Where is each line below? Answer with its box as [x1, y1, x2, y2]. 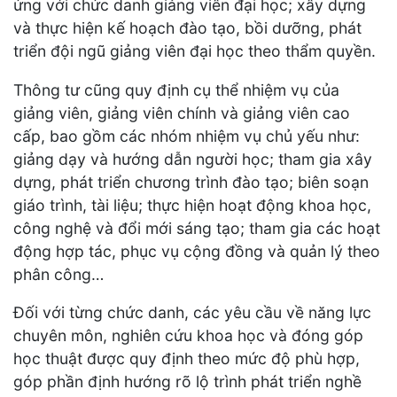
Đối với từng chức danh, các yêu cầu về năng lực [13, 303, 371, 323]
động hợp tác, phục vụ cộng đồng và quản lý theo [13, 241, 380, 261]
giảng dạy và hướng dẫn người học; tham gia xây [13, 149, 372, 168]
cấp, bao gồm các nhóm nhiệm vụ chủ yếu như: [13, 126, 360, 145]
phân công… [13, 264, 104, 284]
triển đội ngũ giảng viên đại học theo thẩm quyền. [13, 41, 376, 60]
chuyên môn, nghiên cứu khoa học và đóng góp [13, 326, 363, 346]
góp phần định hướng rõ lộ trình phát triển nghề [13, 372, 362, 392]
